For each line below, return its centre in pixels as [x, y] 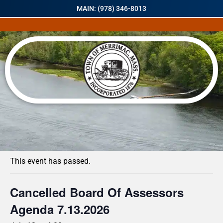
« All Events [32, 136]
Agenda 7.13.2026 [60, 209]
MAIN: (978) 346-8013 [111, 8]
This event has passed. [50, 161]
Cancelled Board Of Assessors [97, 192]
